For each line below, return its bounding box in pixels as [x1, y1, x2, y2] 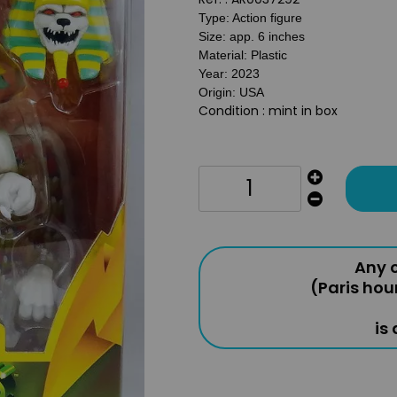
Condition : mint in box [198, 102, 338, 120]
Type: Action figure [198, 11, 309, 25]
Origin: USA [198, 85, 264, 99]
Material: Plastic [198, 48, 294, 62]
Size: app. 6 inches [198, 29, 312, 43]
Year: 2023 [198, 66, 260, 81]
